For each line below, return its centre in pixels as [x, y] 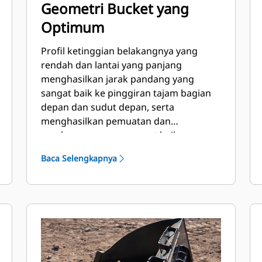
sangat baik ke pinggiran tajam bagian [126, 93]
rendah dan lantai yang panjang [112, 65]
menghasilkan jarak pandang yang [118, 79]
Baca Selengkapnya [79, 158]
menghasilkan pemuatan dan [106, 121]
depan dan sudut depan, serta [108, 107]
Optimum [73, 27]
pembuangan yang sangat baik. [111, 135]
